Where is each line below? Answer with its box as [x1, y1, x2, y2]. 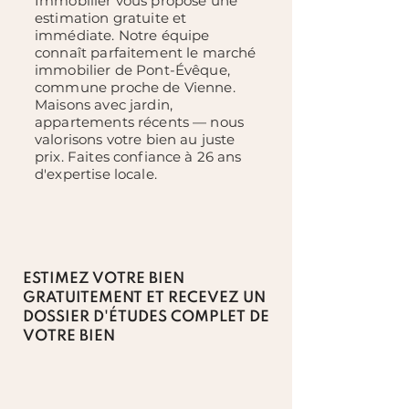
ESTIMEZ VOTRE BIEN [23, 271, 184, 287]
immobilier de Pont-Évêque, [35, 61, 230, 79]
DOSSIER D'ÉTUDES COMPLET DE [23, 309, 269, 325]
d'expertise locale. [35, 165, 157, 183]
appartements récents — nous [35, 113, 245, 131]
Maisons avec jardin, [35, 96, 173, 113]
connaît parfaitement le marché [35, 44, 257, 61]
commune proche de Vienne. [35, 79, 236, 96]
